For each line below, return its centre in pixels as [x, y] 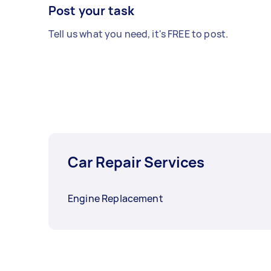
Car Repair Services [136, 162]
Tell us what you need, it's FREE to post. [139, 34]
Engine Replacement [116, 199]
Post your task [92, 11]
